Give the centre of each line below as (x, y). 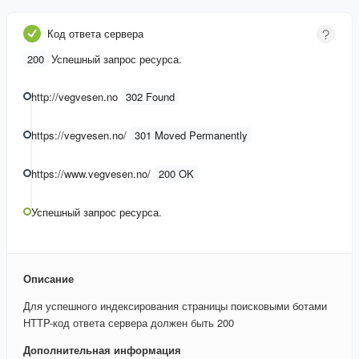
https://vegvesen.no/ (79, 135)
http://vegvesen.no (75, 96)
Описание (48, 279)
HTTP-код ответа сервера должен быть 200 (129, 323)
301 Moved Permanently (191, 135)
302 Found (150, 96)
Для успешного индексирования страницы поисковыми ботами (175, 306)
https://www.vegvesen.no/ (91, 173)
